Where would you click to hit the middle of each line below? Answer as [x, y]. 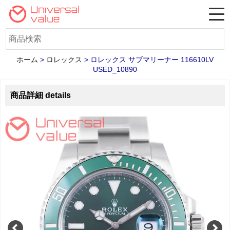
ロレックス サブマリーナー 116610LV [152, 60]
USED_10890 [115, 69]
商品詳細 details [40, 95]
